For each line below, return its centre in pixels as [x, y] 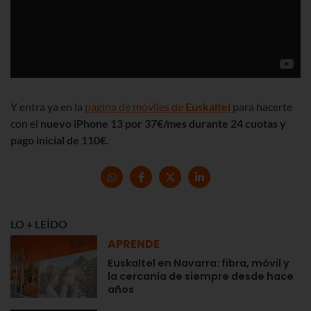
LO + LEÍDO [39, 224]
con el [25, 124]
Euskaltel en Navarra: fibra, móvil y [199, 263]
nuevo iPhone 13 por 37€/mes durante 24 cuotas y [163, 124]
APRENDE [134, 244]
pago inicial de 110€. [60, 140]
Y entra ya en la [48, 107]
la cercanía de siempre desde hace [201, 277]
